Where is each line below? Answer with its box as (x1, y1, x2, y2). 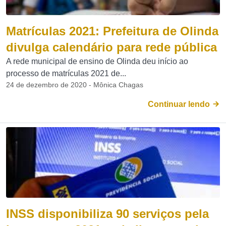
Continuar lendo (148, 100, 212, 108)
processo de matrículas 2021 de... (6, 69, 126, 78)
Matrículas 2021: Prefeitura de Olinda (6, 24, 218, 38)
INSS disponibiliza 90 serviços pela (6, 207, 209, 220)
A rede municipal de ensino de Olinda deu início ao (6, 57, 188, 66)
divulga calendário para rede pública (6, 40, 217, 54)
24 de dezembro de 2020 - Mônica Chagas (6, 81, 143, 89)
